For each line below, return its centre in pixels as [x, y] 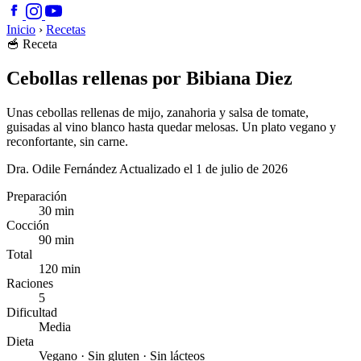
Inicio [21, 29]
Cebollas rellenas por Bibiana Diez [149, 78]
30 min [56, 210]
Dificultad [32, 312]
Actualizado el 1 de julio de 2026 [203, 168]
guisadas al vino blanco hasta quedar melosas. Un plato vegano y [171, 127]
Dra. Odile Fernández [62, 168]
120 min [60, 268]
